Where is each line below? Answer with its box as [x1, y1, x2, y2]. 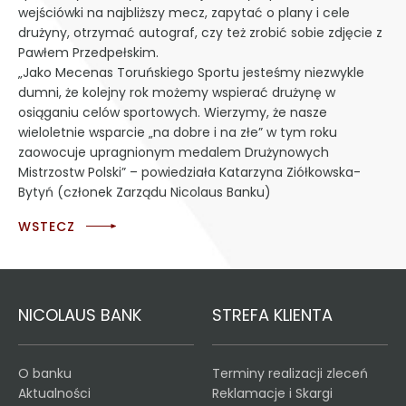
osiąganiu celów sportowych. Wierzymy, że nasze [18, 103, 327, 121]
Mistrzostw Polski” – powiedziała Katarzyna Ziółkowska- [18, 163, 361, 181]
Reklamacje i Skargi [212, 384, 333, 402]
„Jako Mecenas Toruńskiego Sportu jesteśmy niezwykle [18, 63, 364, 82]
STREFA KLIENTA [212, 304, 333, 326]
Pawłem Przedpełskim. [18, 43, 159, 62]
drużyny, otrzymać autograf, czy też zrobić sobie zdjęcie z [18, 24, 382, 42]
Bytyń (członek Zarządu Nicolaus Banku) [18, 183, 271, 201]
